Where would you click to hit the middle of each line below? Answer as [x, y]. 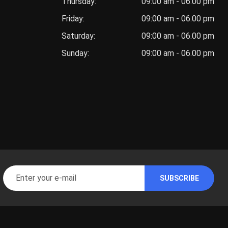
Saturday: [78, 36]
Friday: [73, 19]
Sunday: [75, 53]
